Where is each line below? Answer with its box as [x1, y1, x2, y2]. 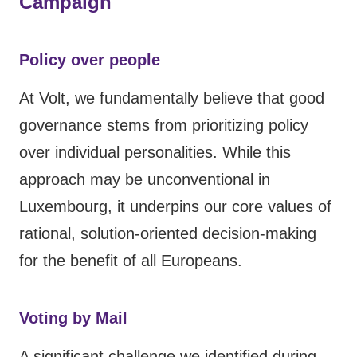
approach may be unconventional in [19, 171, 270, 189]
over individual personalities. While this [19, 143, 291, 162]
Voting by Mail [19, 309, 127, 328]
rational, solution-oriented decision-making [19, 225, 316, 243]
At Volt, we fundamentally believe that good [19, 89, 324, 108]
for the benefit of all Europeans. [19, 252, 242, 270]
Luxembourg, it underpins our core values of [19, 198, 331, 216]
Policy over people [19, 51, 160, 69]
